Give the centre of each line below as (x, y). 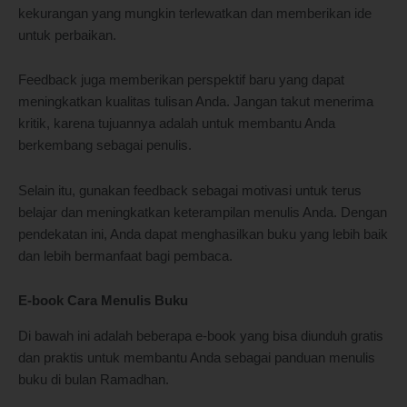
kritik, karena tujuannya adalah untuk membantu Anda (177, 124)
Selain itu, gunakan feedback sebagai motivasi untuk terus (190, 190)
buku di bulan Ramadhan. (95, 379)
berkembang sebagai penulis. (105, 146)
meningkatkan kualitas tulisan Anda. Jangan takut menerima (196, 102)
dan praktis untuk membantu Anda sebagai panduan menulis (197, 357)
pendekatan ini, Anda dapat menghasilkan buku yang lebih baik (203, 234)
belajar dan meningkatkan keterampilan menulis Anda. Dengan (203, 212)
